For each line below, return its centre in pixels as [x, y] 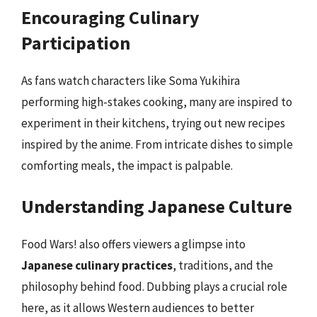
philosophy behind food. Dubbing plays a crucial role [154, 287]
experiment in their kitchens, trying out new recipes [153, 123]
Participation [76, 42]
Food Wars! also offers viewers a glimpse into [133, 244]
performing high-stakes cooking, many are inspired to [157, 102]
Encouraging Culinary [110, 17]
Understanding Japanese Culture [157, 206]
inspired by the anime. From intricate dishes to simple [157, 144]
